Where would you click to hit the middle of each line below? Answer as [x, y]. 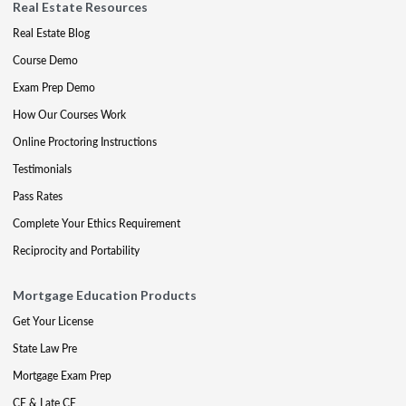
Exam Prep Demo [54, 87]
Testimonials [42, 169]
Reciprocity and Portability [76, 250]
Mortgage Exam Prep [62, 375]
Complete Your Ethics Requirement [97, 223]
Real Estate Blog [51, 33]
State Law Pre [45, 348]
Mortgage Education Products [105, 295]
